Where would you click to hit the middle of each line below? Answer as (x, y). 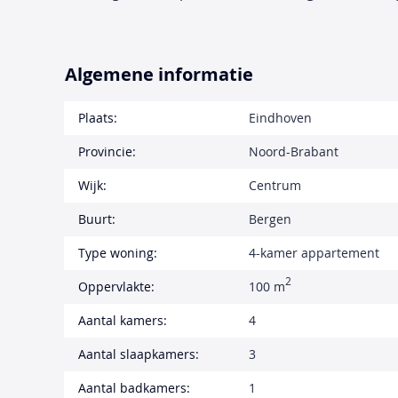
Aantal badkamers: (134, 387)
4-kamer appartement (314, 252)
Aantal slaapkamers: (139, 354)
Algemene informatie (159, 74)
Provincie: (107, 151)
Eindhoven (280, 117)
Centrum (275, 185)
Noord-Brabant (294, 151)
